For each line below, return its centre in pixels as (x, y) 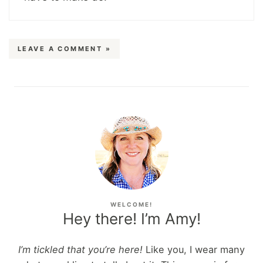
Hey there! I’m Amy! (131, 218)
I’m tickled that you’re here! (80, 249)
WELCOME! (131, 204)
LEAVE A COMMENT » (65, 48)
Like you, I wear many (194, 249)
